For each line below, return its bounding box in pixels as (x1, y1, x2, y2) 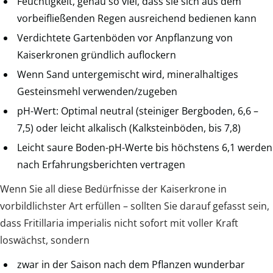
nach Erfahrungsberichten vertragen (17, 157, 185, 171)
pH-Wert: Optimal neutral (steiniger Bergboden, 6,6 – (17, 104, 258, 118)
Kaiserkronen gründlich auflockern (17, 48, 176, 62)
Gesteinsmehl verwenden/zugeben (17, 84, 177, 98)
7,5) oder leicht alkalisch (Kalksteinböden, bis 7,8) (17, 121, 241, 135)
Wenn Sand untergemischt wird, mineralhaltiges (17, 67, 238, 81)
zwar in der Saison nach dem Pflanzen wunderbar (17, 257, 245, 271)
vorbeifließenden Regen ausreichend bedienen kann (17, 11, 257, 25)
